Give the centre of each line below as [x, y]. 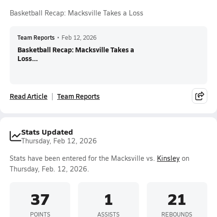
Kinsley [168, 158]
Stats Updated [47, 132]
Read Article [29, 96]
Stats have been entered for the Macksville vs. [83, 158]
